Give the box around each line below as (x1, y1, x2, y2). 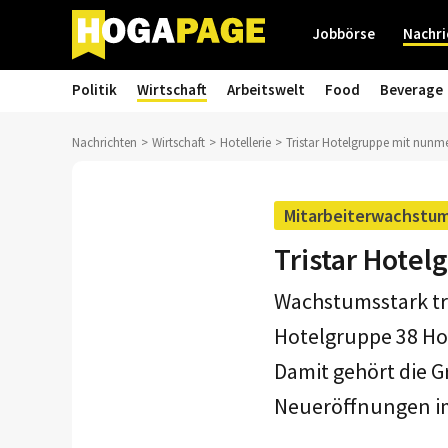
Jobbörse (313, 24, 375, 43)
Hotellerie (220, 134, 271, 151)
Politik (72, 80, 117, 99)
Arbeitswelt (227, 80, 305, 99)
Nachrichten (72, 134, 137, 151)
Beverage (380, 80, 443, 99)
